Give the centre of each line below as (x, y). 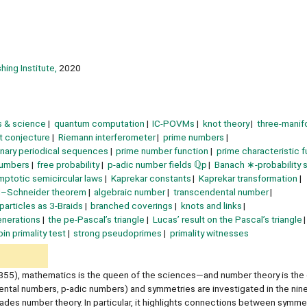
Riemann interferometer (107, 137)
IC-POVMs (174, 123)
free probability (69, 164)
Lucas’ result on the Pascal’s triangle (227, 219)
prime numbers (194, 137)
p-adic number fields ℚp (157, 164)
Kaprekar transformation (248, 178)
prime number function (162, 150)
